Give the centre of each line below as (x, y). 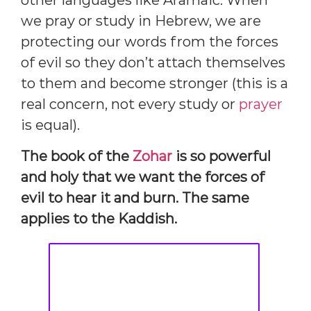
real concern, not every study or (130, 104)
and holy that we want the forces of (143, 177)
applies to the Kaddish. (99, 218)
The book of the (77, 156)
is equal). (50, 125)
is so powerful (221, 156)
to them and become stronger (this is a (154, 84)
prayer (261, 104)
